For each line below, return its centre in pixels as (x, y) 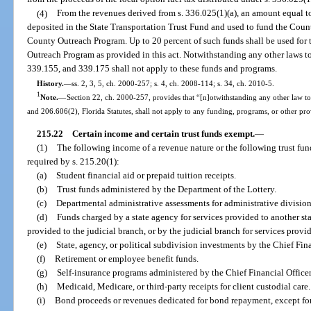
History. (50, 83)
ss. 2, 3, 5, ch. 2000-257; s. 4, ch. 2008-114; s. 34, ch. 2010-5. (173, 83)
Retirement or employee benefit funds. (126, 259)
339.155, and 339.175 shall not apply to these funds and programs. (152, 69)
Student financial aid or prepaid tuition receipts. (146, 176)
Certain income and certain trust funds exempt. (163, 134)
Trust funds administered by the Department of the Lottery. (166, 190)
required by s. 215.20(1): (74, 162)
